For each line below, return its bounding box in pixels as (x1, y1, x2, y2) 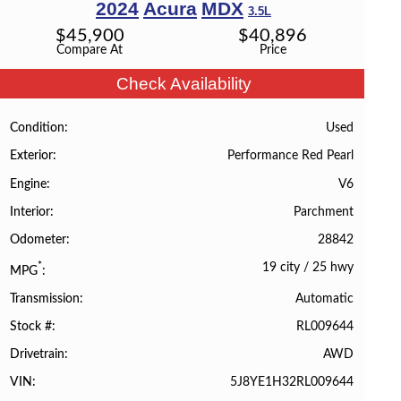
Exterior (10, 149, 54, 163)
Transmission (10, 292, 81, 305)
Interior (10, 205, 51, 218)
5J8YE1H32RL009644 (229, 375, 354, 389)
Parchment (293, 204, 354, 218)
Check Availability (116, 73, 252, 93)
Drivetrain (10, 348, 65, 362)
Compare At (56, 42, 124, 56)
